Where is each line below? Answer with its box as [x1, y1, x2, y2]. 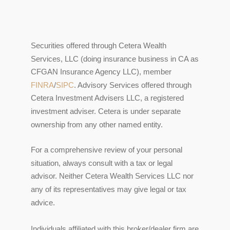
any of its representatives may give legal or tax [31, 184, 186, 194]
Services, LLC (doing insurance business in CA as [31, 54, 199, 63]
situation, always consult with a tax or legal [31, 158, 172, 167]
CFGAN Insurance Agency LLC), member [31, 67, 171, 76]
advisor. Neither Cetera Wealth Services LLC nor [31, 171, 194, 180]
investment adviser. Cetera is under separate [31, 106, 181, 116]
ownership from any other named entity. [31, 120, 167, 129]
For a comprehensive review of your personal [31, 145, 182, 154]
